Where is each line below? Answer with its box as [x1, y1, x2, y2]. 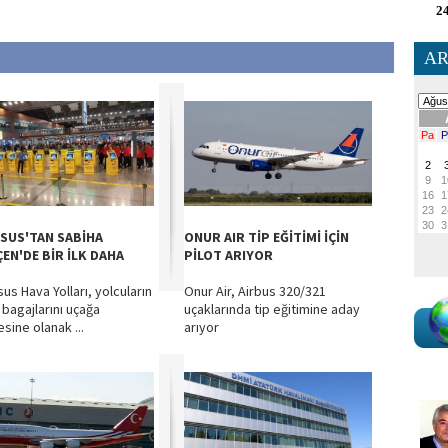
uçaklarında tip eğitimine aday [184, 300, 360, 318]
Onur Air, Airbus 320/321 [184, 282, 326, 300]
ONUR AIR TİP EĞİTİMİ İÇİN [184, 228, 349, 246]
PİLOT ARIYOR [184, 246, 273, 264]
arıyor [184, 318, 219, 336]
